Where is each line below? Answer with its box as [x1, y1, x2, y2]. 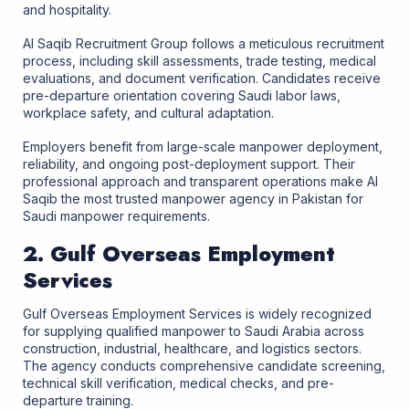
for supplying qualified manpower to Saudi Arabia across [23, 322, 364, 339]
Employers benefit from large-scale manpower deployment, [23, 139, 383, 155]
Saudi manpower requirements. [23, 208, 210, 225]
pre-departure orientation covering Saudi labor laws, [23, 87, 341, 103]
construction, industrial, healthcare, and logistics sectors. [23, 340, 362, 356]
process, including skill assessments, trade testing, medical [23, 52, 376, 68]
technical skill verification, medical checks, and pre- [23, 374, 334, 391]
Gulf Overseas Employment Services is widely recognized [23, 305, 372, 321]
